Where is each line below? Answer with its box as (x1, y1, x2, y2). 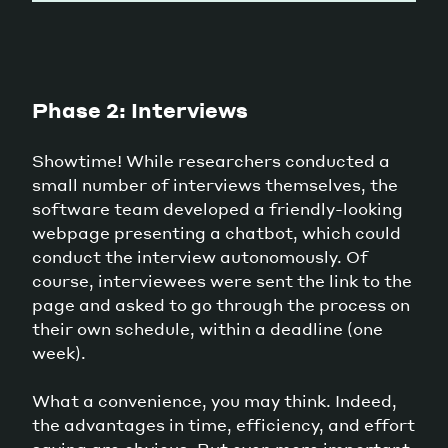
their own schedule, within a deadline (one (32, 317, 383, 339)
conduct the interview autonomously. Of (32, 245, 368, 267)
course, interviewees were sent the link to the (32, 269, 412, 291)
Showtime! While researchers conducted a (32, 149, 390, 171)
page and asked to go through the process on (32, 293, 410, 315)
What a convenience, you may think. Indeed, (32, 389, 397, 411)
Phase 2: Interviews (32, 96, 248, 123)
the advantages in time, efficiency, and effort (32, 413, 415, 435)
